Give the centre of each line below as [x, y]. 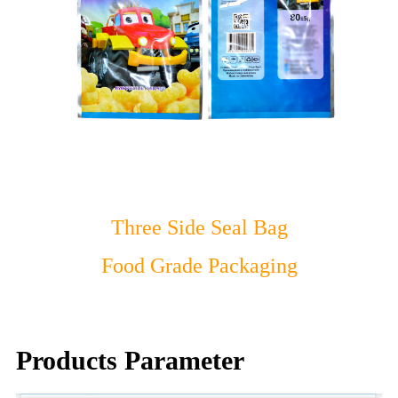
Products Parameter [130, 360]
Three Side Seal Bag [199, 227]
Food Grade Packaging [199, 265]
